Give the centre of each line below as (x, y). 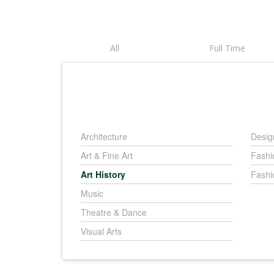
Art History (103, 174)
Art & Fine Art (107, 155)
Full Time (227, 48)
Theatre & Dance (114, 212)
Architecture (104, 136)
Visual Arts (101, 231)
